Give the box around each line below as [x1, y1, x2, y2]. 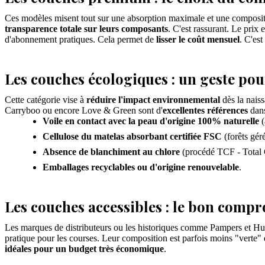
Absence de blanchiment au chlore [43, 147, 180, 157]
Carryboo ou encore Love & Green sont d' [5, 105, 163, 116]
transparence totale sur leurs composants [5, 24, 168, 34]
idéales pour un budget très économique [5, 244, 164, 254]
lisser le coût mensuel [156, 34, 240, 45]
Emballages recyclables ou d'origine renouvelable [43, 162, 239, 173]
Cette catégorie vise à [5, 95, 86, 105]
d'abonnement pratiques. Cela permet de [5, 34, 156, 45]
